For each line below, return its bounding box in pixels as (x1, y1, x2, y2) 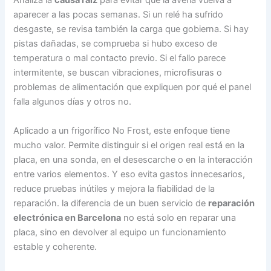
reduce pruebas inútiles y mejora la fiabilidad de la (13, 183, 215, 194)
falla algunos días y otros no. (13, 96, 132, 108)
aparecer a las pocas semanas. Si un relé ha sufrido (13, 9, 224, 21)
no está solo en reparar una (121, 212, 237, 223)
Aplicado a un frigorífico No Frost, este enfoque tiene (13, 125, 230, 136)
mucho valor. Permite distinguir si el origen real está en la (13, 139, 245, 151)
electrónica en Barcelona (13, 212, 122, 223)
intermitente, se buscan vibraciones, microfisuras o (13, 67, 223, 79)
